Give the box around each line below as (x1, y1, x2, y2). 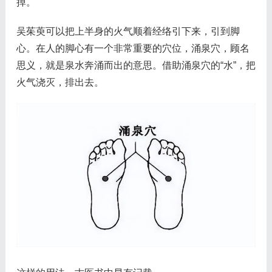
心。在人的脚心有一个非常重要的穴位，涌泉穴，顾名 (16, 42, 250, 53)
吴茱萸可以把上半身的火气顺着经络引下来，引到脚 (16, 25, 240, 36)
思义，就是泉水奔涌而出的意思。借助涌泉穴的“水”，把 (16, 59, 256, 70)
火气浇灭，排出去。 (16, 76, 104, 87)
